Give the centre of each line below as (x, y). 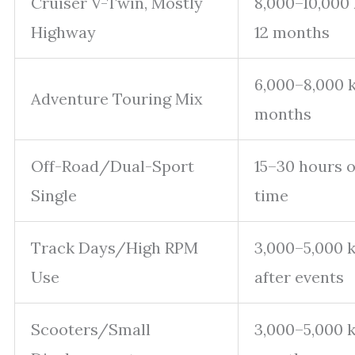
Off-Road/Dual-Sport (113, 166)
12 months (292, 32)
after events (299, 277)
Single (54, 195)
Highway (63, 32)
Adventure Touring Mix (117, 98)
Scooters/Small (91, 329)
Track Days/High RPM (115, 247)
